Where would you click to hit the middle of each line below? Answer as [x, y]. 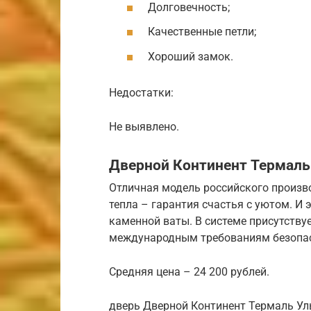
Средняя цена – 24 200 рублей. [189, 271]
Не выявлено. [144, 127]
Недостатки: [141, 93]
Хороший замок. [191, 56]
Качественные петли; [202, 32]
